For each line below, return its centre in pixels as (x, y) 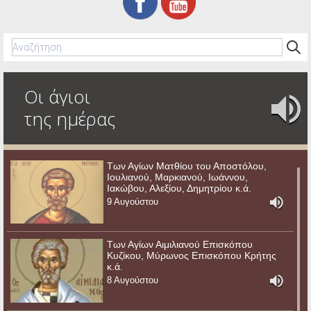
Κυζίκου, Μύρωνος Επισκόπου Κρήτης (192, 256)
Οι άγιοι (57, 96)
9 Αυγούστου (133, 202)
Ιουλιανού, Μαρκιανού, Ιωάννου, (178, 177)
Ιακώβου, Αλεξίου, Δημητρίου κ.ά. (179, 188)
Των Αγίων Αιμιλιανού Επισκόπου (180, 245)
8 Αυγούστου (133, 281)
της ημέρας (70, 118)
